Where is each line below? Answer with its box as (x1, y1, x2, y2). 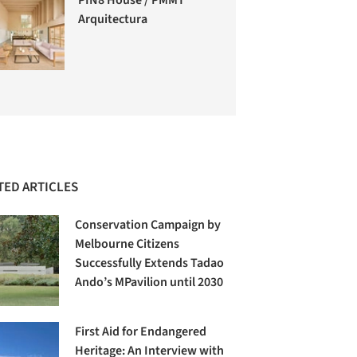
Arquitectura (78, 10, 148, 28)
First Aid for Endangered (75, 323, 207, 341)
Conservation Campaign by (75, 216, 222, 234)
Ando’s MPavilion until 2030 (75, 273, 224, 292)
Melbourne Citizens (75, 235, 180, 253)
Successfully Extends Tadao (75, 254, 225, 273)
